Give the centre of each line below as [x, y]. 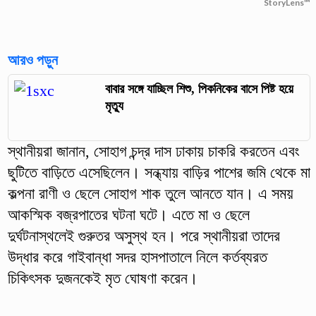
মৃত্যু [115, 105]
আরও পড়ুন [32, 60]
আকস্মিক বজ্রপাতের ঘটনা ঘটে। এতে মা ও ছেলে [128, 215]
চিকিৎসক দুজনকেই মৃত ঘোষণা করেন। [103, 279]
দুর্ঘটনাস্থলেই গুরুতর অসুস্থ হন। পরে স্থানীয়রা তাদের [144, 236]
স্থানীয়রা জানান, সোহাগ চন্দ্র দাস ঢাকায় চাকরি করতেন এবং [153, 152]
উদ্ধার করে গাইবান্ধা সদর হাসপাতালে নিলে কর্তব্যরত [137, 257]
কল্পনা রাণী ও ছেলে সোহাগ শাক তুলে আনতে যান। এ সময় [150, 194]
